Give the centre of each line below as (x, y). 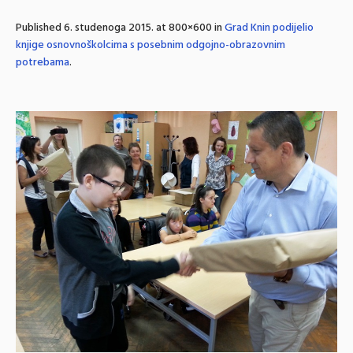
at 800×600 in (189, 28)
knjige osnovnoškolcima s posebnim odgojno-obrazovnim (150, 45)
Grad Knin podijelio (269, 28)
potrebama (43, 63)
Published (40, 28)
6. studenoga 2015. (109, 28)
